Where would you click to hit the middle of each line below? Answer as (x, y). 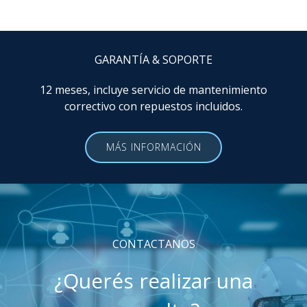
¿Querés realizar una (153, 281)
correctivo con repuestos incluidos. (153, 107)
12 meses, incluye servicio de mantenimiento (153, 90)
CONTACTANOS (153, 244)
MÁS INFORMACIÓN (153, 147)
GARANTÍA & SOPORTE (153, 60)
